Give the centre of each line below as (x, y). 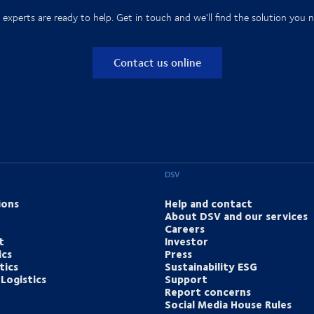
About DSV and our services (236, 216)
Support (186, 279)
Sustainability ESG (211, 267)
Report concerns (207, 292)
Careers (184, 229)
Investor (186, 241)
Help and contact (208, 204)
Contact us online (157, 62)
